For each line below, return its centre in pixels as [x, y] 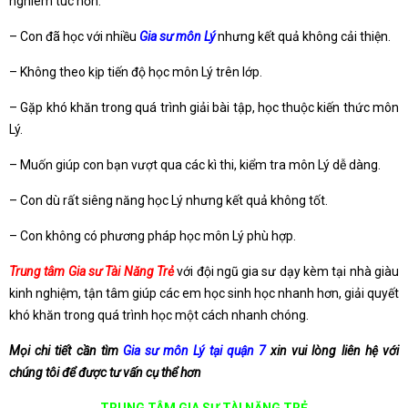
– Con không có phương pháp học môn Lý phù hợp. [153, 236]
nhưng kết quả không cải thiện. [303, 37]
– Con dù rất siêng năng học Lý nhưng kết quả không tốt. [168, 201]
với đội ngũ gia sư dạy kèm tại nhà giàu [288, 272]
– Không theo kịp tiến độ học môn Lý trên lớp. [136, 72]
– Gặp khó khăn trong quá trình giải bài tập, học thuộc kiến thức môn [204, 108]
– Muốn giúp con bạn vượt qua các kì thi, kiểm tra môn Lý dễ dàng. [195, 165]
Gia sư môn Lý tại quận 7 [194, 351]
